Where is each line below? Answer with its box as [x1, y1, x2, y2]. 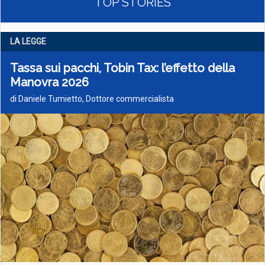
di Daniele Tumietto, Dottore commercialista [10, 94, 174, 104]
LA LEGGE [10, 37, 46, 46]
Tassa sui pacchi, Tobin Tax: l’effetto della [10, 61, 235, 75]
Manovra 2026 [10, 75, 89, 89]
